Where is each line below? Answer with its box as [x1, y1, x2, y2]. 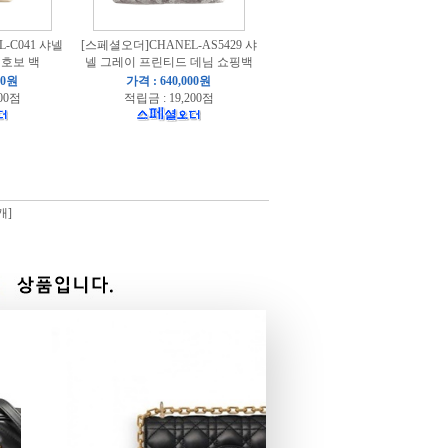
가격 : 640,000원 [126, 74, 211, 88]
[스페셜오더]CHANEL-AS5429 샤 [80, 38, 257, 52]
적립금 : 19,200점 [123, 91, 214, 105]
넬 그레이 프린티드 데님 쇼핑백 [84, 55, 253, 69]
